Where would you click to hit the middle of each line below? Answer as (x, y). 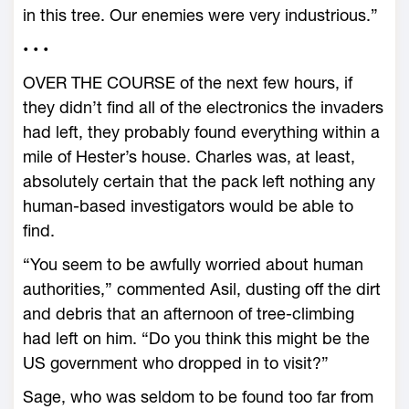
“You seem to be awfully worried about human (193, 264)
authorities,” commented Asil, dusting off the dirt (202, 289)
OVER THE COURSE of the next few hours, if (188, 83)
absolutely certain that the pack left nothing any (199, 181)
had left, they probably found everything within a (201, 132)
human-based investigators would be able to (188, 206)
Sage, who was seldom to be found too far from (198, 397)
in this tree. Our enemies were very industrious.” (200, 15)
